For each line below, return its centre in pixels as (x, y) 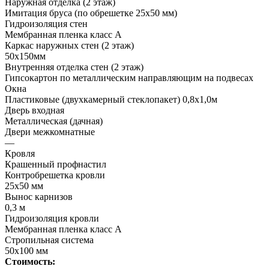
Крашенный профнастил (56, 165)
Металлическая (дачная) (54, 121)
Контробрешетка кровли (55, 175)
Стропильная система (49, 240)
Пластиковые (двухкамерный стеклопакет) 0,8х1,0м (111, 100)
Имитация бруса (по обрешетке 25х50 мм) (91, 13)
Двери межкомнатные (50, 132)
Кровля (20, 154)
